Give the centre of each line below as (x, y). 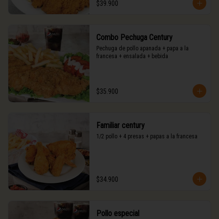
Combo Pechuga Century (134, 37)
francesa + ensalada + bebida (132, 56)
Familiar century (120, 125)
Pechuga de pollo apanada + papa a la (142, 48)
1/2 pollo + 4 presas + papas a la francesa (147, 136)
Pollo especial (118, 213)
